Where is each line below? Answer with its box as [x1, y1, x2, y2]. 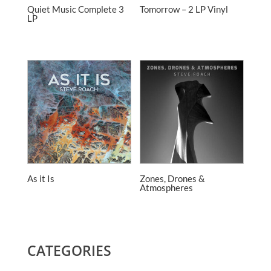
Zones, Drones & [140, 172, 206, 184]
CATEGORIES [27, 240, 111, 260]
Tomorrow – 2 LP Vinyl [140, 3, 229, 15]
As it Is [27, 172, 54, 184]
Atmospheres [140, 181, 194, 193]
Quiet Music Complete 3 [27, 3, 124, 15]
